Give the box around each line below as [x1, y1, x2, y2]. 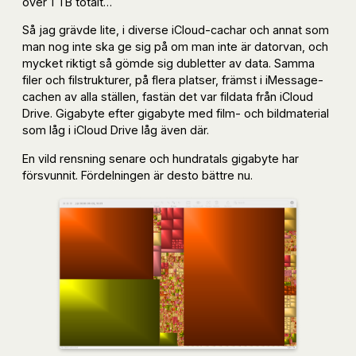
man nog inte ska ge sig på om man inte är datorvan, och [22, 40, 328, 54]
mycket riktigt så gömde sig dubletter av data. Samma [22, 56, 315, 71]
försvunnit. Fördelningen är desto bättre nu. [22, 168, 253, 182]
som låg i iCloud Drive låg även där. [22, 123, 209, 137]
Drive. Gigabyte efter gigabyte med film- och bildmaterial [22, 106, 329, 121]
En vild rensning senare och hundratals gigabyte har [22, 151, 299, 165]
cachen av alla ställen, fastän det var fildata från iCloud [22, 90, 313, 104]
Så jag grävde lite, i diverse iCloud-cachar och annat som [22, 23, 329, 37]
